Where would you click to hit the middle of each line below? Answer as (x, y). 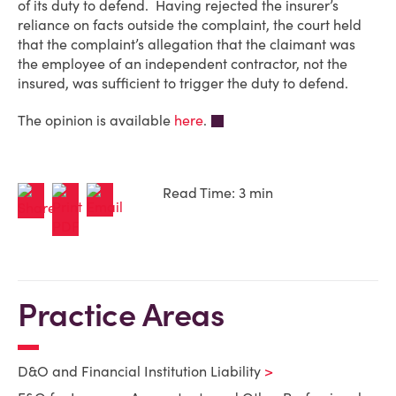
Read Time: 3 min (218, 193)
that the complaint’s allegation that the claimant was (187, 44)
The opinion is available (96, 120)
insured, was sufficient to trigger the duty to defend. (183, 83)
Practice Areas (121, 315)
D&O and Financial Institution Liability (139, 371)
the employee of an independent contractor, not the (183, 64)
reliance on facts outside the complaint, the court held (190, 25)
